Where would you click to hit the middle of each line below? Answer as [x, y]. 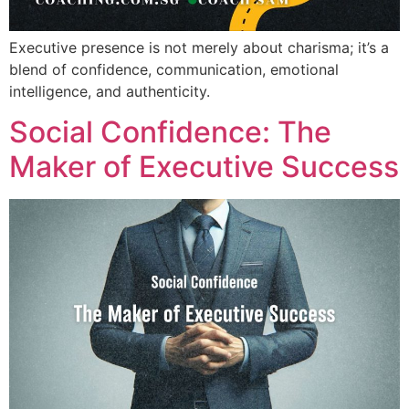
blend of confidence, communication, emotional [174, 69]
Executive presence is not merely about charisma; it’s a [199, 47]
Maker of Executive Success [204, 167]
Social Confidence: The [170, 132]
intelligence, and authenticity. [110, 91]
